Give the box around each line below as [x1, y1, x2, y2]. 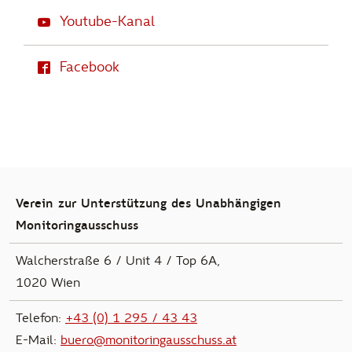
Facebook [60, 58, 119, 77]
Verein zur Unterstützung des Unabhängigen [16, 195, 281, 211]
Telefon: [16, 310, 65, 326]
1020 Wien [16, 274, 80, 291]
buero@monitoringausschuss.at [60, 332, 236, 348]
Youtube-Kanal [60, 13, 155, 31]
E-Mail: [16, 332, 60, 348]
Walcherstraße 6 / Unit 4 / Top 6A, [16, 252, 220, 269]
